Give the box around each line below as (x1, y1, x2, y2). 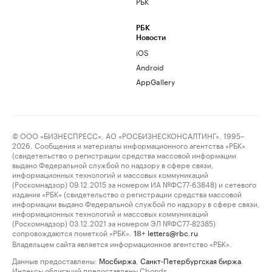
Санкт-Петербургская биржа (140, 254, 241, 267)
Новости (136, 34, 166, 42)
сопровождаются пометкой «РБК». (12, 226, 132, 239)
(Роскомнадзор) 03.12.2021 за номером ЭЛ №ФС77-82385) (12, 217, 216, 229)
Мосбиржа (99, 254, 136, 267)
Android (136, 61, 164, 73)
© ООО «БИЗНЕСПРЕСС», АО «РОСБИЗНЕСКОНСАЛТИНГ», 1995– (12, 129, 244, 141)
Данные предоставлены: (12, 254, 97, 267)
